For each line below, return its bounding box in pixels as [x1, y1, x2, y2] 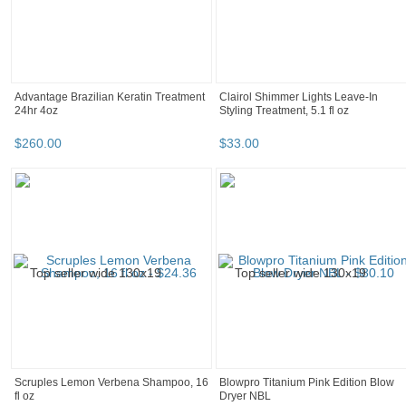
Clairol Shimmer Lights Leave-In [219, 91, 378, 104]
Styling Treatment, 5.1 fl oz [219, 104, 349, 118]
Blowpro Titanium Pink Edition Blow [219, 376, 394, 390]
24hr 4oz [14, 104, 58, 118]
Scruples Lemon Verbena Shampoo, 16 [14, 376, 208, 390]
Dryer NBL [219, 390, 271, 403]
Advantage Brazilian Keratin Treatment [14, 91, 205, 104]
